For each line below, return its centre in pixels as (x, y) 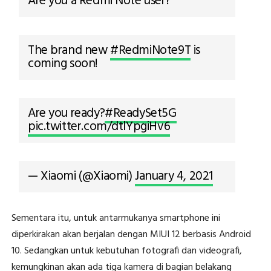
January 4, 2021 (174, 176)
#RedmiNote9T (151, 50)
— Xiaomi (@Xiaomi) (81, 176)
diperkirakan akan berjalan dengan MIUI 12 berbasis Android (131, 234)
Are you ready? (66, 113)
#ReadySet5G (141, 113)
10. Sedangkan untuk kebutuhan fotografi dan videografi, (126, 251)
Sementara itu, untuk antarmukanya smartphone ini (116, 218)
